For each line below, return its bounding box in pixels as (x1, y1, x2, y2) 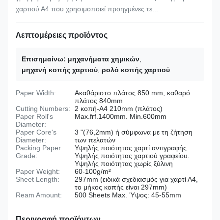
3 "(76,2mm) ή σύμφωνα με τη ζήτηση (75, 128, 192, 136)
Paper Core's (16, 128, 56, 136)
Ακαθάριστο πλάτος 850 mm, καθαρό (75, 89, 190, 97)
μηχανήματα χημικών (68, 55, 139, 63)
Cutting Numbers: (16, 105, 70, 112)
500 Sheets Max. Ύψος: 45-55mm (75, 191, 181, 199)
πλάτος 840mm (75, 97, 123, 105)
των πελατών (75, 136, 115, 144)
